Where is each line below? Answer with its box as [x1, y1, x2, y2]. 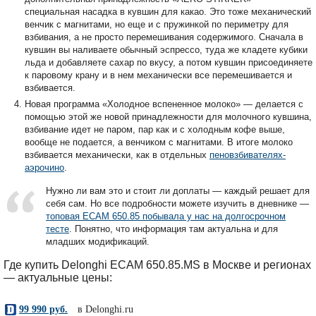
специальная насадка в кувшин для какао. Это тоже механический [25, 6, 311, 17]
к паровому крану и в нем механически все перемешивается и [25, 69, 292, 80]
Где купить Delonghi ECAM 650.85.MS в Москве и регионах [4, 258, 311, 271]
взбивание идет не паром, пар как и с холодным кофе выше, [25, 123, 285, 135]
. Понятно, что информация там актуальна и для [69, 223, 278, 234]
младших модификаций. [46, 236, 150, 247]
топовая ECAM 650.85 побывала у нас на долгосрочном [46, 210, 286, 221]
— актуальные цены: [4, 271, 112, 284]
